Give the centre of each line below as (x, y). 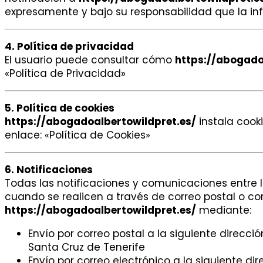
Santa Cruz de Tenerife (87, 247)
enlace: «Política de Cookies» (77, 135)
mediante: (224, 210)
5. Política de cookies (60, 108)
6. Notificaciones (49, 170)
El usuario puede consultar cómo (90, 60)
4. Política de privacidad (69, 47)
